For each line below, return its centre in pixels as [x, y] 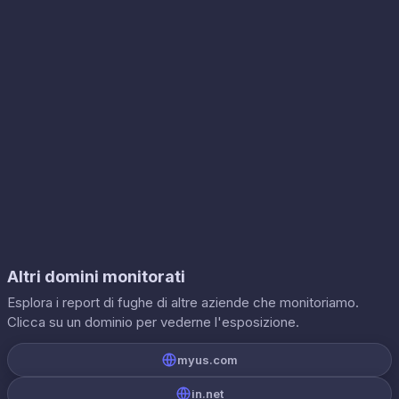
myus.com [208, 360]
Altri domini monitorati [96, 277]
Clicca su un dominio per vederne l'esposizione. [153, 322]
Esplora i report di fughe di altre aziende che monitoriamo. [183, 302]
